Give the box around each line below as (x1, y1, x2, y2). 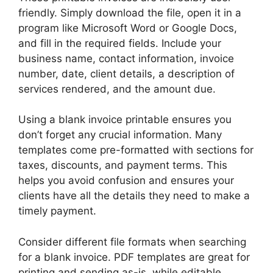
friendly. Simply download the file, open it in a (18, 6, 241, 19)
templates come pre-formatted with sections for (18, 144, 253, 157)
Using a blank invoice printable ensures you (18, 113, 232, 126)
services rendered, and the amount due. (18, 82, 216, 95)
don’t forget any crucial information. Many (18, 129, 222, 141)
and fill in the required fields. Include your (18, 37, 221, 49)
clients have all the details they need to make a (18, 190, 250, 202)
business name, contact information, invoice (18, 52, 234, 65)
